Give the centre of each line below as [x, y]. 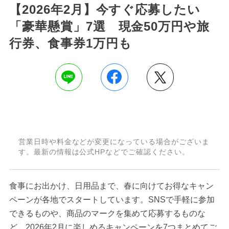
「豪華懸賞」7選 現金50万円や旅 [109, 26]
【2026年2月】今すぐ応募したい [105, 9]
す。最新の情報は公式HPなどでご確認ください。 [104, 152]
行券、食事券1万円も [70, 43]
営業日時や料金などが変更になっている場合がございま [114, 142]
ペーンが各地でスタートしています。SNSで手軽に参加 [112, 199]
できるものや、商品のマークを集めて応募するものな [107, 213]
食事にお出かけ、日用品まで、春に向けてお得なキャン [111, 186]
